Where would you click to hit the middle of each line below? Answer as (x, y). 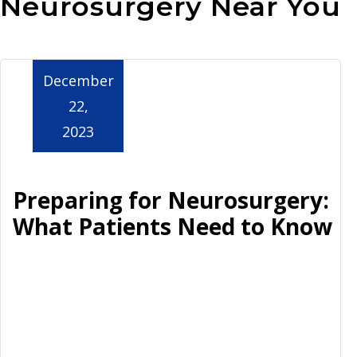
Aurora (70, 27)
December (78, 80)
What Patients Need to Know (173, 226)
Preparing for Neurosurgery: (171, 200)
